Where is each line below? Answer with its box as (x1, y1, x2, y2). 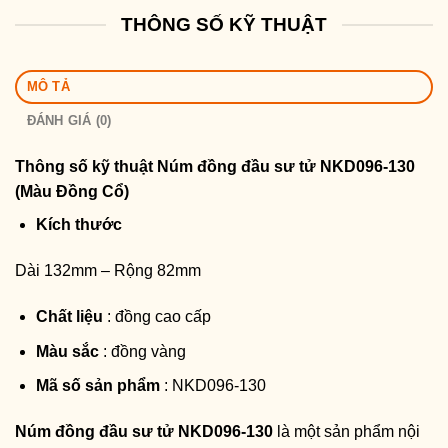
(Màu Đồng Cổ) (15, 183, 129, 201)
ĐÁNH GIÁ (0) (26, 113, 112, 129)
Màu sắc (35, 342, 99, 360)
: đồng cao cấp (102, 308, 211, 326)
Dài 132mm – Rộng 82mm (15, 262, 201, 280)
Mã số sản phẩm (35, 377, 160, 395)
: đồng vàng (98, 342, 186, 360)
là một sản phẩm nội (273, 423, 420, 440)
